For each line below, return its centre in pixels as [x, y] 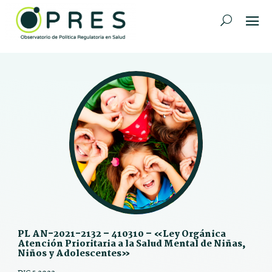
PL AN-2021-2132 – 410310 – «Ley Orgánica [121, 234]
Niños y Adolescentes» [74, 253]
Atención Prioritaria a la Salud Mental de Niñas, [131, 244]
